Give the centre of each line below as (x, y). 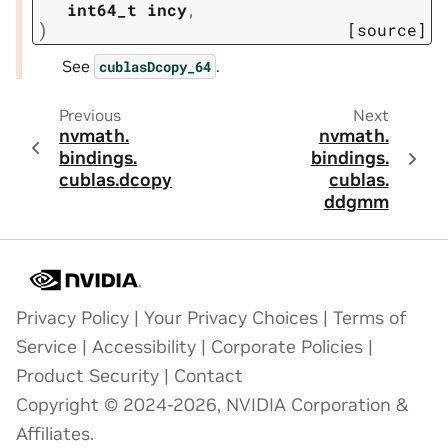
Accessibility (144, 347)
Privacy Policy (72, 318)
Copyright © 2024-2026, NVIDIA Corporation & (212, 405)
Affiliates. (55, 434)
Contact (208, 376)
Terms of (370, 318)
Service (46, 347)
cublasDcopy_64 (155, 66)
